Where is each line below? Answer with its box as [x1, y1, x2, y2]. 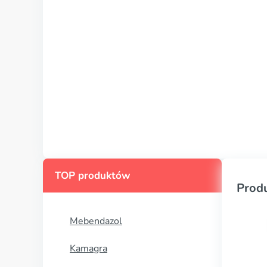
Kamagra [70, 242, 107, 255]
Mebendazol [70, 215, 122, 228]
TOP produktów [55, 169, 131, 182]
